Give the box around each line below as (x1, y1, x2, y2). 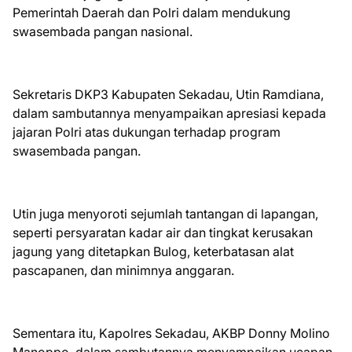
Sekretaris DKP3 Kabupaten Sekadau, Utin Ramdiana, (13, 86, 324, 102)
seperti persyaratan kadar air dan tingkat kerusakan (13, 224, 313, 240)
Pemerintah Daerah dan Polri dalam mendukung (13, 4, 291, 20)
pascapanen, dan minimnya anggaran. (13, 262, 237, 278)
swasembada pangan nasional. (13, 23, 196, 39)
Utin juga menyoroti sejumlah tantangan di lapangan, (13, 205, 318, 222)
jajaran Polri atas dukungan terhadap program (13, 123, 280, 140)
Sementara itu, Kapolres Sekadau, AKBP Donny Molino (13, 324, 330, 341)
